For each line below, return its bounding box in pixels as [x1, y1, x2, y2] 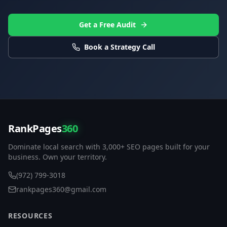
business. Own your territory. [8, 152, 107, 162]
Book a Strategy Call [84, 42, 155, 52]
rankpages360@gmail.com [16, 184, 106, 194]
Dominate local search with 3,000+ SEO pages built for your [8, 141, 210, 152]
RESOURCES [8, 210, 53, 220]
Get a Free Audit [79, 19, 136, 29]
